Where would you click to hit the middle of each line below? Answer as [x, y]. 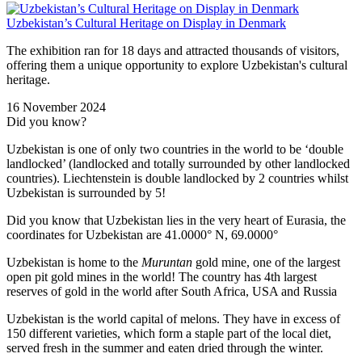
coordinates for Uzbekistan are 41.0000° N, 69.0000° [142, 234]
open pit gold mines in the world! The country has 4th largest [162, 276]
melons [198, 318]
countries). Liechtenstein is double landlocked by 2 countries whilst [177, 178]
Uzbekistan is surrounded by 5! [86, 192]
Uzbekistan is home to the [74, 262]
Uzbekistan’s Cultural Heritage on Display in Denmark [146, 23]
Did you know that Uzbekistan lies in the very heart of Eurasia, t [170, 220]
